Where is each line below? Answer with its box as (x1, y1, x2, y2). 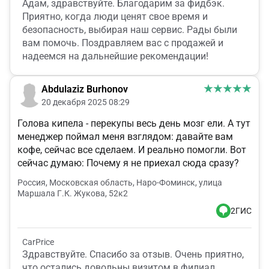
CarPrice (22, 237, 54, 247)
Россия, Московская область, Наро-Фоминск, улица (17, 178, 222, 188)
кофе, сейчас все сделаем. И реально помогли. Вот (17, 144, 246, 156)
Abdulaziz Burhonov (41, 83, 128, 95)
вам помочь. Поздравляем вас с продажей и (22, 37, 223, 49)
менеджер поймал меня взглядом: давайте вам (17, 131, 233, 143)
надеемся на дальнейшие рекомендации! (22, 50, 208, 62)
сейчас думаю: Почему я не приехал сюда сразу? (17, 157, 239, 169)
